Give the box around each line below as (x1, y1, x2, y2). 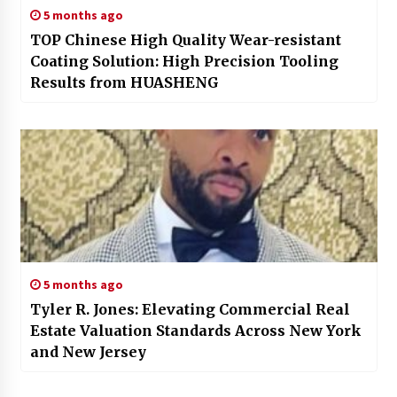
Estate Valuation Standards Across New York (29, 321, 362, 339)
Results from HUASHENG (29, 73, 219, 91)
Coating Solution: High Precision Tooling (29, 51, 339, 70)
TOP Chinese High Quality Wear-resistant (29, 30, 342, 49)
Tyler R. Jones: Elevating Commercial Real (29, 300, 350, 318)
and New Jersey (29, 342, 146, 361)
